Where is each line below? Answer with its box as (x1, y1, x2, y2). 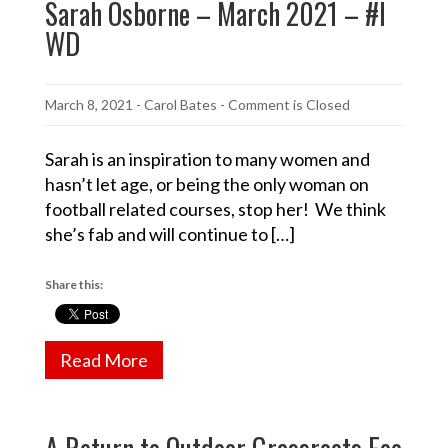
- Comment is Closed (220, 95, 350, 113)
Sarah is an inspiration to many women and (45, 147, 370, 170)
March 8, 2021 (45, 95, 133, 113)
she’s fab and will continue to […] (45, 222, 295, 245)
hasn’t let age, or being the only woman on (45, 172, 369, 195)
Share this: (45, 276, 103, 292)
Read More (60, 348, 148, 371)
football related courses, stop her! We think (45, 197, 386, 220)
